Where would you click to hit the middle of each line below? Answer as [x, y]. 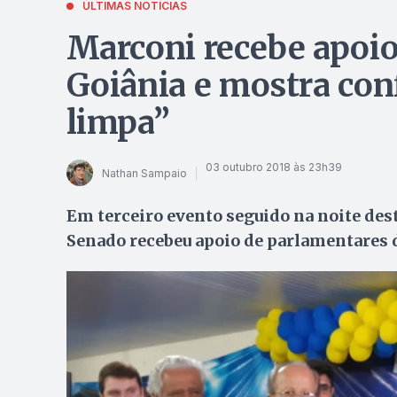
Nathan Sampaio [144, 173]
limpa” [118, 123]
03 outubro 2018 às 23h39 [273, 167]
